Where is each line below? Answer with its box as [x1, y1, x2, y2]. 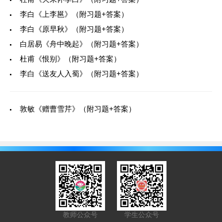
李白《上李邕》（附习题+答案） [20, 9, 128, 18]
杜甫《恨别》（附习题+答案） [20, 54, 121, 63]
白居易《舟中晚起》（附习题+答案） [20, 39, 143, 48]
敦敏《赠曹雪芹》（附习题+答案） [20, 104, 136, 113]
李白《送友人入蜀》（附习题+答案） [20, 69, 143, 78]
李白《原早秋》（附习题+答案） [20, 24, 128, 33]
